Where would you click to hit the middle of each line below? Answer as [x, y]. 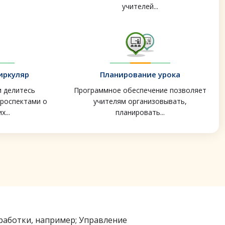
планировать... [140, 113]
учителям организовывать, [140, 101]
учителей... [140, 7]
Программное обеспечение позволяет [140, 90]
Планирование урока [140, 75]
